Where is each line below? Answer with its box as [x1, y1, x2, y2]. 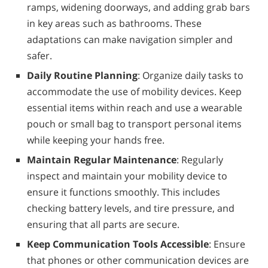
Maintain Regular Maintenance [27, 153, 176, 166]
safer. [27, 48, 52, 62]
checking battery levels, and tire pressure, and [27, 201, 234, 215]
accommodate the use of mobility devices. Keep [27, 84, 242, 98]
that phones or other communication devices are [27, 253, 249, 267]
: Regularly [176, 153, 223, 166]
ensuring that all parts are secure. [27, 217, 179, 231]
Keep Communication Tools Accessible [27, 237, 209, 251]
